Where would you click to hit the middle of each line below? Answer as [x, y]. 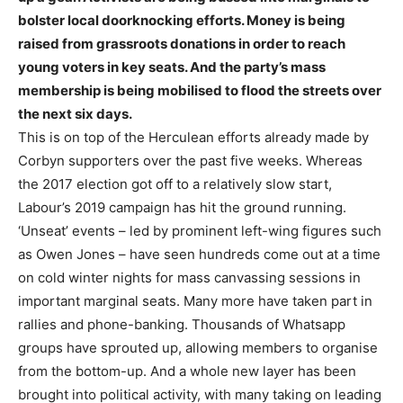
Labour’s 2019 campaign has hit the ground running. [182, 207]
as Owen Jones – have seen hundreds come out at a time [199, 254]
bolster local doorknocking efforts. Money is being [182, 20]
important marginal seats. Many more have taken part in [195, 300]
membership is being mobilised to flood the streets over [200, 90]
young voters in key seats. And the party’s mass [172, 67]
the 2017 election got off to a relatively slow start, [175, 184]
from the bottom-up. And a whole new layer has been [187, 371]
